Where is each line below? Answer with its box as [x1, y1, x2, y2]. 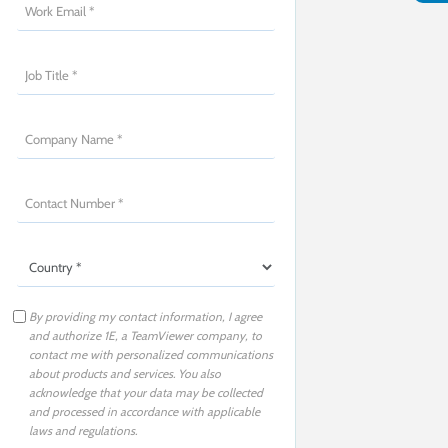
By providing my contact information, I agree [29, 309, 262, 324]
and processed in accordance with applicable [29, 404, 260, 419]
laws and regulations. [29, 423, 137, 438]
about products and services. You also [29, 366, 221, 381]
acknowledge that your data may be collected [29, 385, 263, 400]
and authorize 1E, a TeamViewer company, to [29, 328, 262, 343]
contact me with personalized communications [29, 347, 273, 362]
